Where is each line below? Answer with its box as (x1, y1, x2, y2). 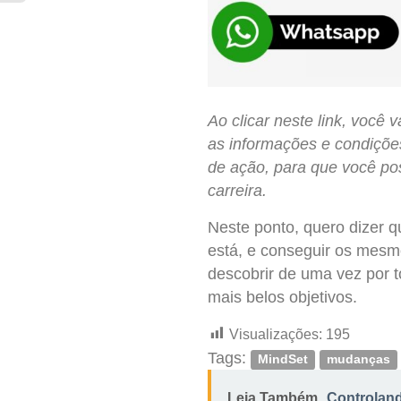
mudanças (327, 352, 391, 366)
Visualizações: (229, 326, 322, 342)
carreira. (208, 181, 271, 200)
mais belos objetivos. (208, 288, 357, 307)
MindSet (258, 352, 309, 366)
